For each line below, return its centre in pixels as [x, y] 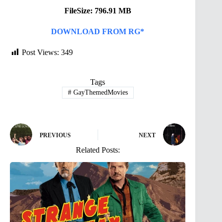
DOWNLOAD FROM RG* [98, 31]
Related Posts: [98, 150]
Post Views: [40, 52]
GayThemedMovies [99, 93]
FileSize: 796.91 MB [98, 10]
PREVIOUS [55, 135]
